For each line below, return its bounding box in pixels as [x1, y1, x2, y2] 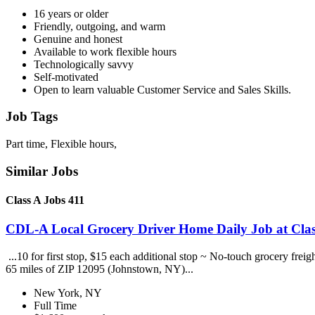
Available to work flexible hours [34, 45, 176, 58]
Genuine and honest [34, 32, 122, 45]
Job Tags [6, 109, 58, 124]
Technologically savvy [34, 58, 134, 70]
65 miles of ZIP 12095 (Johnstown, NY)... [6, 262, 196, 275]
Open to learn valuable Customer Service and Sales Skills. [34, 83, 291, 96]
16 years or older [34, 7, 108, 20]
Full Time [34, 299, 77, 311]
